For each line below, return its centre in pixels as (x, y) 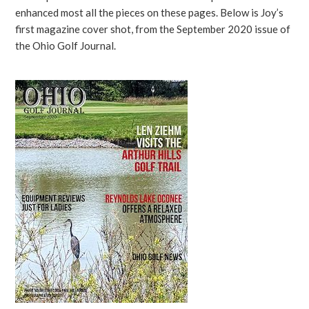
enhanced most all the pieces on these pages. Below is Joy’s (150, 13)
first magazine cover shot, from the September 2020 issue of (153, 29)
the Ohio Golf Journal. (66, 46)
